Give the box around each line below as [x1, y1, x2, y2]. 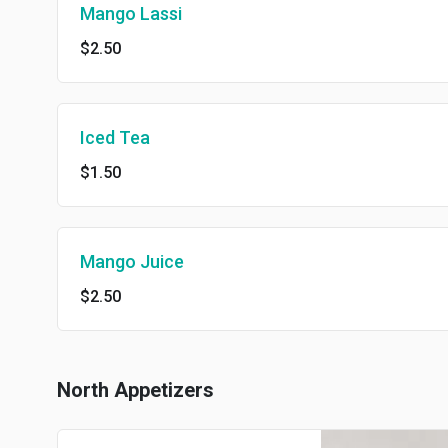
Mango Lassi [80, 3, 182, 24]
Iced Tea [80, 127, 150, 148]
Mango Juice [80, 251, 184, 272]
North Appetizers [57, 378, 214, 402]
